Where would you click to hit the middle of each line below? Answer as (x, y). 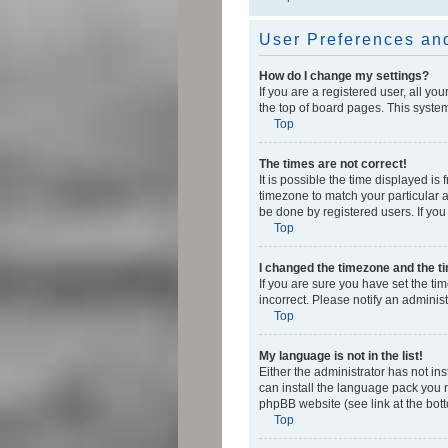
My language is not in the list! (341, 355)
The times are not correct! (333, 163)
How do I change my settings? (344, 75)
